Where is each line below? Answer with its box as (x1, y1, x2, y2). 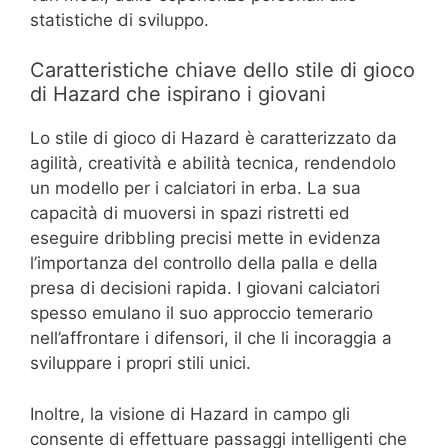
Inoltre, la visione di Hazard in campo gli (30, 403, 350, 424)
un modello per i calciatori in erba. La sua (30, 178, 361, 199)
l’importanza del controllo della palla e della (30, 253, 378, 274)
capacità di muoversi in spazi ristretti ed (30, 203, 350, 224)
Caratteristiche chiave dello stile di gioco (30, 58, 415, 83)
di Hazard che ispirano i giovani (30, 82, 326, 107)
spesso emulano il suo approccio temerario (30, 303, 373, 324)
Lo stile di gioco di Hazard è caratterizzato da (30, 128, 397, 149)
